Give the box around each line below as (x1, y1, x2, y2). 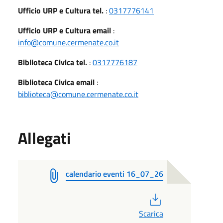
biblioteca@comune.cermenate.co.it (18, 88, 138, 100)
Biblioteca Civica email (18, 76, 95, 88)
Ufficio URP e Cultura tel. (18, 4, 104, 16)
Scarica (138, 207, 163, 220)
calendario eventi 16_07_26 (66, 167, 163, 180)
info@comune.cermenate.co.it (18, 36, 119, 48)
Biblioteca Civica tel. (18, 56, 89, 68)
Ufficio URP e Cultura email (18, 24, 111, 36)
